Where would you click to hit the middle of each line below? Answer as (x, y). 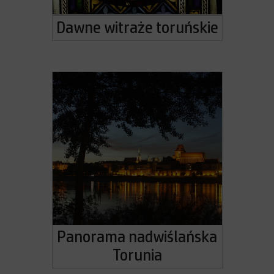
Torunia (137, 256)
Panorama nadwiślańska (137, 237)
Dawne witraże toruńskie (137, 28)
